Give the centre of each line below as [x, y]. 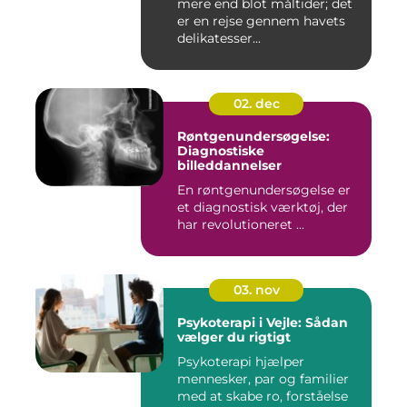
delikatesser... [219, 39]
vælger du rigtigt [234, 338]
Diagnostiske [221, 151]
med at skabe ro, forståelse [263, 397]
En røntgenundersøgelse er [264, 190]
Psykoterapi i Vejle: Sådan [263, 323]
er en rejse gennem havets [261, 21]
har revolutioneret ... [241, 225]
